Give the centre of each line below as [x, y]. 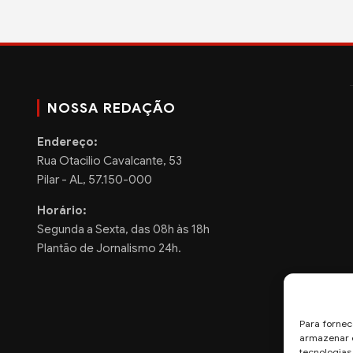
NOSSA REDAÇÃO [111, 108]
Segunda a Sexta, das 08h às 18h [123, 229]
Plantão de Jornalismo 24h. [109, 248]
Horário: [61, 210]
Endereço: [67, 141]
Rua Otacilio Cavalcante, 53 [109, 160]
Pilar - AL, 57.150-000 [94, 179]
